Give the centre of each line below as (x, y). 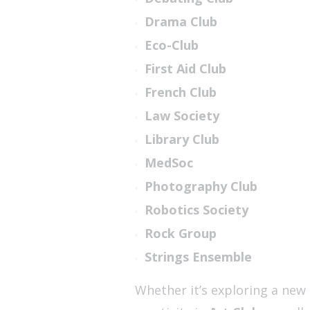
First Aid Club (185, 69)
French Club (180, 92)
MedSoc (168, 163)
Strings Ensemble (198, 257)
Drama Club (181, 22)
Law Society (182, 116)
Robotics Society (196, 210)
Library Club (182, 139)
